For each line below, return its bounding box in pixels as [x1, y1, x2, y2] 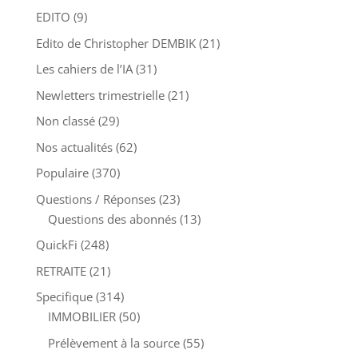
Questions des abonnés [47, 218, 177, 235]
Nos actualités [35, 146, 113, 163]
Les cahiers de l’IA [35, 69, 133, 86]
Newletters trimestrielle [35, 94, 165, 111]
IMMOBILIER [47, 316, 116, 333]
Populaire [35, 173, 89, 189]
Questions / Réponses [35, 198, 156, 215]
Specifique [35, 296, 93, 313]
